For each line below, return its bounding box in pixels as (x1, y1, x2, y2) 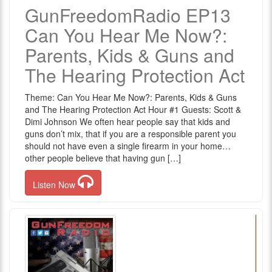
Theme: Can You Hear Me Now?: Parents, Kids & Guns (25, 91, 237, 103)
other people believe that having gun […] (25, 152, 181, 164)
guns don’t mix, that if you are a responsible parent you (25, 127, 236, 140)
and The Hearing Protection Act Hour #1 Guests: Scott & (25, 103, 241, 115)
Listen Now (33, 178, 78, 191)
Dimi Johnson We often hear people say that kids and (25, 115, 230, 127)
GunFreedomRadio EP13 (25, 2, 231, 28)
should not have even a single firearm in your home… (25, 140, 231, 152)
